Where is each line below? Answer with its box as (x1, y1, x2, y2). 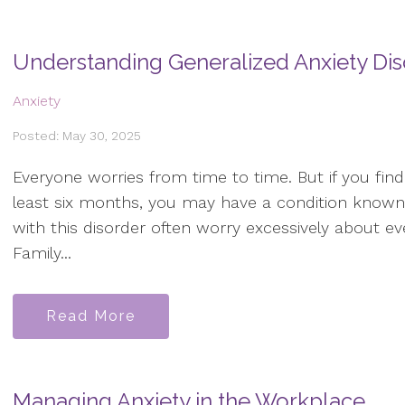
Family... (13, 243, 71, 263)
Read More (46, 306, 136, 325)
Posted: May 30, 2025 (13, 127, 141, 143)
